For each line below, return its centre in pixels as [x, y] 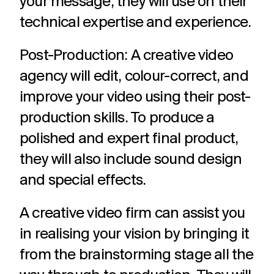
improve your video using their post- [135, 98]
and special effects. [83, 181]
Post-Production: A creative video [127, 56]
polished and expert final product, [129, 139]
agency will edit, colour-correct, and [134, 77]
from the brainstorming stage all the [137, 255]
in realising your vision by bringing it [135, 235]
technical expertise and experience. [135, 23]
